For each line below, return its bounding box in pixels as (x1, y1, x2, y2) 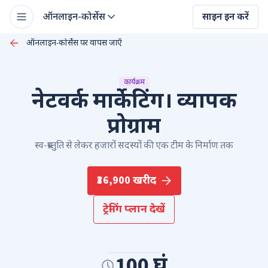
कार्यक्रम (123, 77, 145, 87)
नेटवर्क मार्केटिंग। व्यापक (31, 86, 237, 116)
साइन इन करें (202, 10, 249, 23)
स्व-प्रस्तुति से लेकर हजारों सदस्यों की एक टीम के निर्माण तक (35, 139, 233, 152)
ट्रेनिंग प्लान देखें (103, 202, 165, 217)
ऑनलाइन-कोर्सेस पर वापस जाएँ (26, 37, 123, 49)
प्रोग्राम (107, 111, 161, 141)
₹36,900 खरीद (96, 173, 156, 188)
